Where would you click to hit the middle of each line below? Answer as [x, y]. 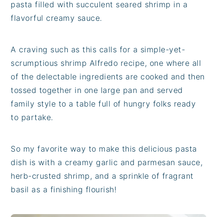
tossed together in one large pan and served [97, 90]
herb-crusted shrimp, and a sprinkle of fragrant [102, 176]
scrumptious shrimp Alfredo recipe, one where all [106, 63]
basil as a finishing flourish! [64, 189]
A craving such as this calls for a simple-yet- [98, 49]
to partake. [32, 117]
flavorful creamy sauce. [56, 18]
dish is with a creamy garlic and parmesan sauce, [107, 162]
